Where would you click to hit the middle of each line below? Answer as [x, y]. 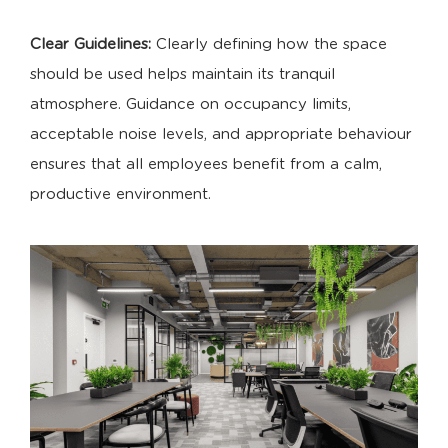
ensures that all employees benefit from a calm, [206, 165]
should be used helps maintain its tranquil [182, 75]
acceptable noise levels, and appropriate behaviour [221, 135]
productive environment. [120, 195]
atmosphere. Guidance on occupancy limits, [190, 105]
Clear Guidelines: [90, 45]
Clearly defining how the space [269, 45]
